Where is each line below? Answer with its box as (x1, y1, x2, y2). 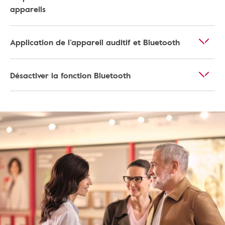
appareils (10, 3, 46, 15)
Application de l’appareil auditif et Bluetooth (10, 36, 180, 48)
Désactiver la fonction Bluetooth (10, 69, 131, 81)
